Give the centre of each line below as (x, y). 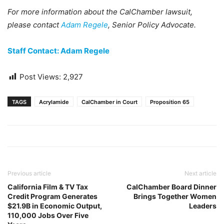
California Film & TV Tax (48, 187)
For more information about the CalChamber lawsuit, (100, 12)
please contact (34, 25)
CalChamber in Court (109, 102)
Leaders (203, 206)
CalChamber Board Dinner (171, 187)
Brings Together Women (175, 196)
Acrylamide (54, 102)
